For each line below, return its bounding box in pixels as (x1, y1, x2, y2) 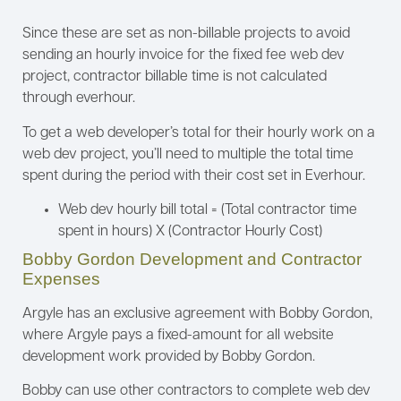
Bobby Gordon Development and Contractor (22, 249, 362, 269)
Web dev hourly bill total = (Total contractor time (58, 202, 357, 218)
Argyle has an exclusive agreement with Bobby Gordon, (22, 306, 372, 321)
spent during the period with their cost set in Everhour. (22, 168, 365, 183)
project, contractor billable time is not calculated (22, 70, 327, 85)
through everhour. (22, 91, 135, 107)
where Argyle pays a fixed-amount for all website (22, 328, 334, 343)
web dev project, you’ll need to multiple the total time (22, 147, 354, 162)
